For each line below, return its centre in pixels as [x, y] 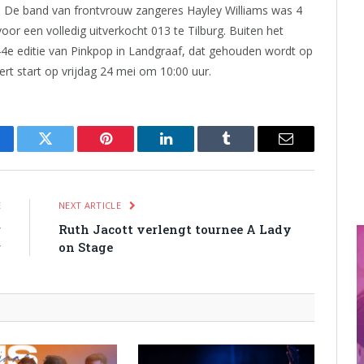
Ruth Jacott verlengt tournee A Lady [175, 229]
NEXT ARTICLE [91, 205]
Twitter [65, 151]
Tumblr [246, 151]
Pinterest [130, 151]
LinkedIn [191, 151]
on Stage [86, 247]
